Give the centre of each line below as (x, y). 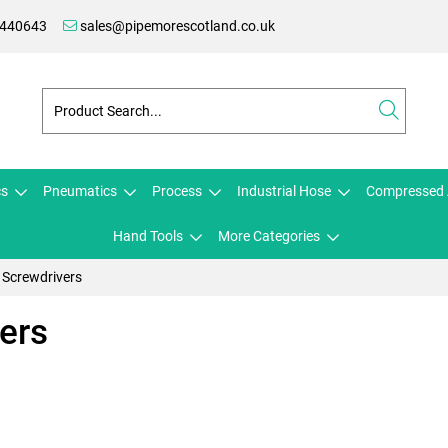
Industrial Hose (284, 191)
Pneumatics (80, 191)
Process (177, 191)
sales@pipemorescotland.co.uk (176, 26)
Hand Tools (148, 236)
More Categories (269, 236)
